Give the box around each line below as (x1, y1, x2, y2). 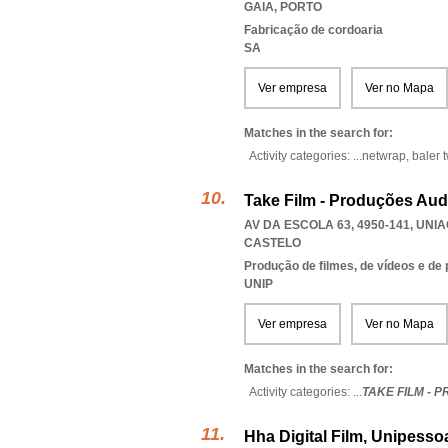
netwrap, (362, 149, 412, 163)
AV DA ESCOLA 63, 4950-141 (244, 218, 410, 232)
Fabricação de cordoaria (244, 23, 383, 37)
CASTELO (244, 236, 301, 250)
